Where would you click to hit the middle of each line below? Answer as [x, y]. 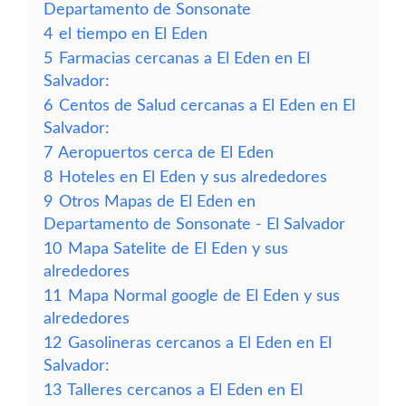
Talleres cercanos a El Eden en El [185, 390]
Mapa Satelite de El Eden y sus [178, 249]
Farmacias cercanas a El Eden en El [184, 58]
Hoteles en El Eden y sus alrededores [193, 177]
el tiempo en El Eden [133, 34]
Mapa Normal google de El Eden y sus [204, 296]
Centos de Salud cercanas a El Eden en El [207, 106]
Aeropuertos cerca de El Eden [166, 153]
